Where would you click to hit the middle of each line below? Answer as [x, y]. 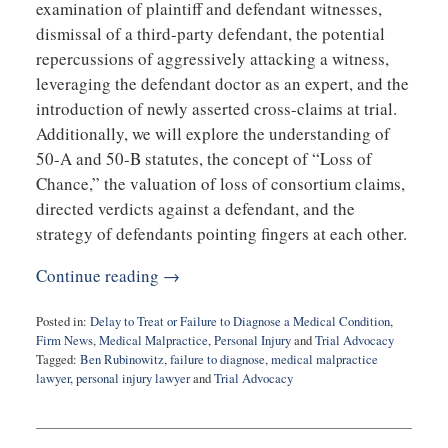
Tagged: [56, 360]
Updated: [58, 397]
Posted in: [61, 322]
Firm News [64, 341]
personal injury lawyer [132, 379]
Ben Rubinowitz [121, 360]
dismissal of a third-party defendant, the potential [210, 34]
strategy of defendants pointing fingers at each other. [221, 234]
